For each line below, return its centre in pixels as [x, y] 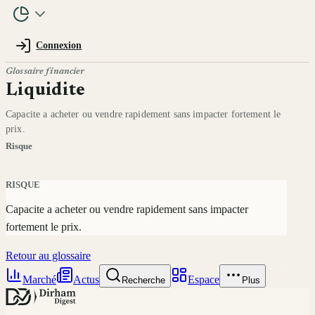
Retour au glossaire [48, 255]
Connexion [59, 45]
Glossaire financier [45, 71]
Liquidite [45, 91]
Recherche [143, 280]
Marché [39, 279]
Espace [204, 279]
